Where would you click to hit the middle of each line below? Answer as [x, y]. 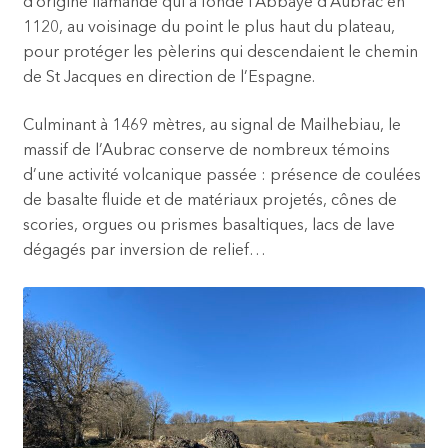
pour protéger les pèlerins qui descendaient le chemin [220, 53]
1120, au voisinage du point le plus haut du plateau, [208, 28]
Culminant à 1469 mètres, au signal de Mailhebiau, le [211, 126]
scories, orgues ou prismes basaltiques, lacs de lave [208, 226]
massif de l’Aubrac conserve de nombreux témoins [206, 151]
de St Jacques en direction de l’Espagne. [168, 78]
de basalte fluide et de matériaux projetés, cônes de [209, 201]
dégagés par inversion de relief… [144, 251]
